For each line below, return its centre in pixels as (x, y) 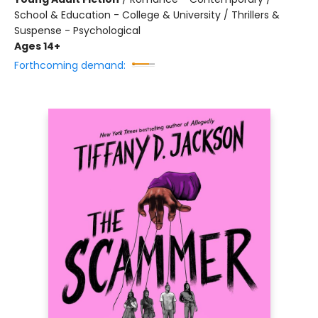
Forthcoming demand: (70, 65)
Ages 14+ (37, 46)
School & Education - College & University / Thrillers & (147, 15)
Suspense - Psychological (77, 31)
